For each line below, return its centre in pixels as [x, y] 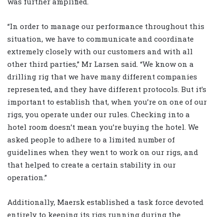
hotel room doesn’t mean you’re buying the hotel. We [103, 127]
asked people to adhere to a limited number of [91, 140]
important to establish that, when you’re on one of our [107, 102]
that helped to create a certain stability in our [92, 165]
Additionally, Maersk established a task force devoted [105, 202]
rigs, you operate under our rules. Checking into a [99, 115]
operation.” [27, 178]
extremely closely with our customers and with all [100, 52]
